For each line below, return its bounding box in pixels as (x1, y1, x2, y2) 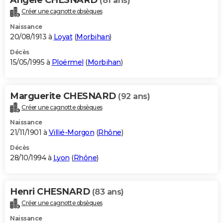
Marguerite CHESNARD (10, 90, 118, 102)
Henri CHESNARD (10, 186, 92, 198)
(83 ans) (92, 187, 124, 197)
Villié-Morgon (48, 128, 94, 137)
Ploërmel (51, 57, 84, 67)
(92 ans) (118, 91, 150, 101)
